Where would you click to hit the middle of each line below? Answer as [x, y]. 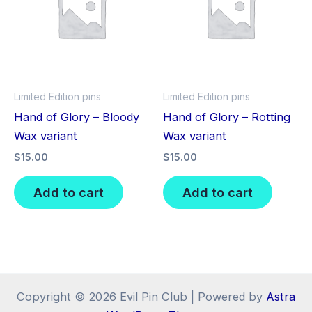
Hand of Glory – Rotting [227, 117]
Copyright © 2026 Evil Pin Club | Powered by [141, 297]
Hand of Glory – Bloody [77, 117]
